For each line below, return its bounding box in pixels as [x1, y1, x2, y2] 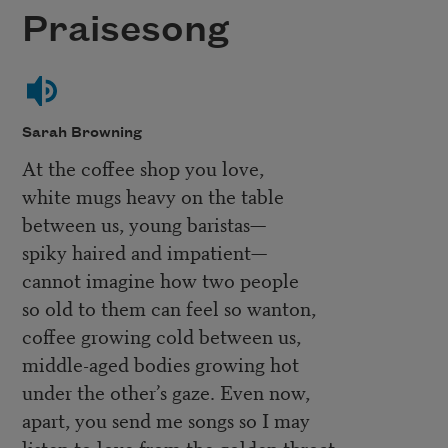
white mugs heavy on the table [21, 181, 284, 211]
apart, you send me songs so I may [21, 405, 310, 435]
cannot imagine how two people [21, 265, 299, 295]
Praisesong [21, 10, 229, 51]
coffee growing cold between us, [21, 321, 301, 351]
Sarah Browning [21, 124, 142, 141]
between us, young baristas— [21, 209, 266, 239]
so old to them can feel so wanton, [21, 293, 316, 323]
